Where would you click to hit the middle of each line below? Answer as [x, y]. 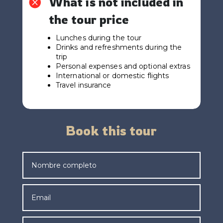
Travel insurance [83, 85]
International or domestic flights [112, 75]
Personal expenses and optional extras [123, 66]
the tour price [89, 19]
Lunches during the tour [99, 38]
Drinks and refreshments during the [119, 47]
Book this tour [111, 130]
